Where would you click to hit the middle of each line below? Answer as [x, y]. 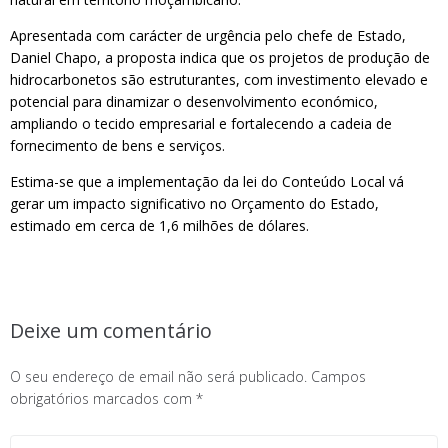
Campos [338, 376]
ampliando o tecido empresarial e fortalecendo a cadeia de [201, 123]
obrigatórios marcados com [103, 398]
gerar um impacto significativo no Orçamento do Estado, [194, 203]
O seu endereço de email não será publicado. [158, 376]
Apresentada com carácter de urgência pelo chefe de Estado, [208, 35]
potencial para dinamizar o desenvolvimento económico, [194, 101]
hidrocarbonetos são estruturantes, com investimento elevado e [219, 79]
